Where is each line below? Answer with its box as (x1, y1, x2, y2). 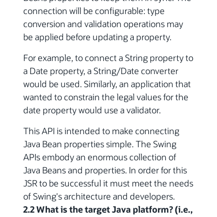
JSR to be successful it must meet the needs (23, 177, 193, 189)
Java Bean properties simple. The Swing (23, 138, 176, 150)
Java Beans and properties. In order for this (23, 164, 187, 176)
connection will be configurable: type (23, 5, 165, 17)
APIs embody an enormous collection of (23, 151, 176, 163)
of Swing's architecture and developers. (23, 190, 175, 202)
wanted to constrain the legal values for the (23, 91, 188, 103)
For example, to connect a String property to (23, 52, 193, 64)
